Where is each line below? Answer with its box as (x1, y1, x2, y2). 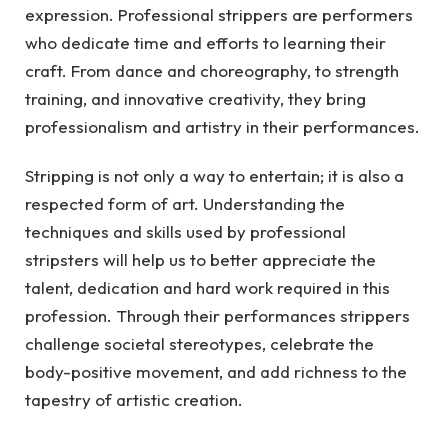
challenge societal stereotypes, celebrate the (25, 332, 374, 354)
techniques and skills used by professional (25, 220, 346, 242)
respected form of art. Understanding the (25, 192, 345, 214)
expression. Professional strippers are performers (25, 4, 413, 26)
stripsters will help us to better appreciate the (25, 248, 376, 270)
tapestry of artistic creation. (25, 388, 243, 410)
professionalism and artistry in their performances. (25, 116, 420, 138)
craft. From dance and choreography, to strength (25, 60, 399, 82)
